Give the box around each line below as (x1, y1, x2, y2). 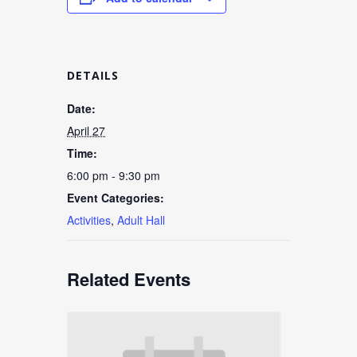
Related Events (67, 266, 190, 292)
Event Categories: (67, 190, 164, 206)
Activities (67, 212, 111, 228)
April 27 (67, 123, 105, 139)
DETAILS (67, 68, 119, 83)
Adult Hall (117, 212, 165, 228)
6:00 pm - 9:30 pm (67, 167, 160, 183)
